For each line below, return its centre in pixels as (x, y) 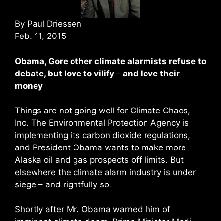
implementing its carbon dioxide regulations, (103, 135)
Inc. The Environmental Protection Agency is (102, 123)
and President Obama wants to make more (100, 147)
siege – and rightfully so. (63, 184)
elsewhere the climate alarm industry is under (105, 172)
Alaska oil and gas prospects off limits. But (99, 160)
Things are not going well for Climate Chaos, (103, 110)
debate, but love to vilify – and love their (97, 73)
